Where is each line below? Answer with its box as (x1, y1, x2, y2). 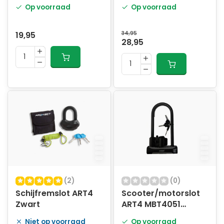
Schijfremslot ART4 (15, 187, 93, 199)
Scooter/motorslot (121, 187, 200, 199)
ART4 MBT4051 (121, 198, 180, 210)
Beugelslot (121, 209, 164, 221)
